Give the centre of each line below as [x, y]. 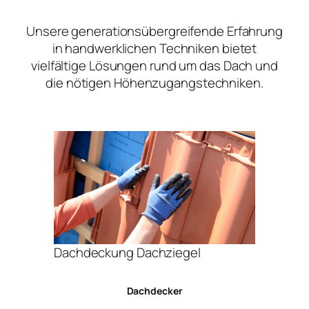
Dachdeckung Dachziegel [127, 253]
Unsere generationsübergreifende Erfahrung [154, 31]
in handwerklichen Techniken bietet [154, 49]
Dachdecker [154, 290]
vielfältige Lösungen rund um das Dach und [154, 66]
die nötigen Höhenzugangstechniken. [154, 83]
